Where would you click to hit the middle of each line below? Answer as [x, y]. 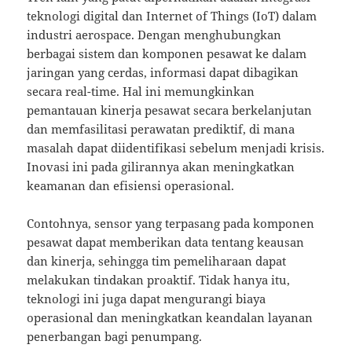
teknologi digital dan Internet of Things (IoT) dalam [172, 16]
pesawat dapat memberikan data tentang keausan [166, 242]
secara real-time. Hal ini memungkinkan [141, 92]
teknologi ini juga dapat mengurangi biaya [147, 299]
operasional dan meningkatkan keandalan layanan [170, 318]
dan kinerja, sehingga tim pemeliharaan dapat [157, 261]
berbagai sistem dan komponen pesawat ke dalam [167, 54]
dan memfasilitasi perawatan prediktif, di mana [161, 129]
